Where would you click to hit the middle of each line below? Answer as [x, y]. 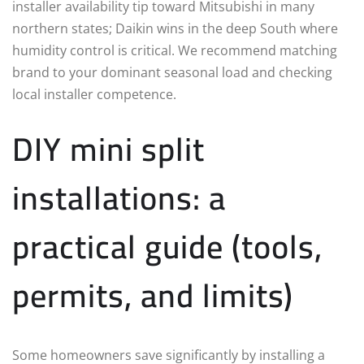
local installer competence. [94, 94]
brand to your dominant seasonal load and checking [172, 72]
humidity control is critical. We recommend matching [175, 50]
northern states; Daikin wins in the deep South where [175, 28]
